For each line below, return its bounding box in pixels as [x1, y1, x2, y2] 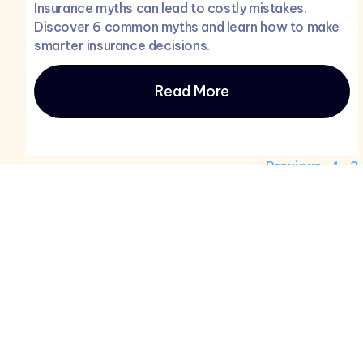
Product [106, 314, 181, 340]
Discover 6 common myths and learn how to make [34, 19, 340, 36]
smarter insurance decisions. [34, 37, 210, 54]
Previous [266, 158, 322, 175]
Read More [155, 82, 229, 101]
